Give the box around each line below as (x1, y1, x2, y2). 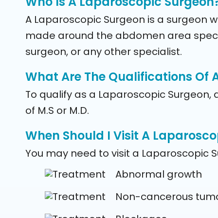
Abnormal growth (115, 167, 202, 181)
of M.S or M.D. (25, 104, 89, 117)
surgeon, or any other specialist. (25, 45, 182, 58)
